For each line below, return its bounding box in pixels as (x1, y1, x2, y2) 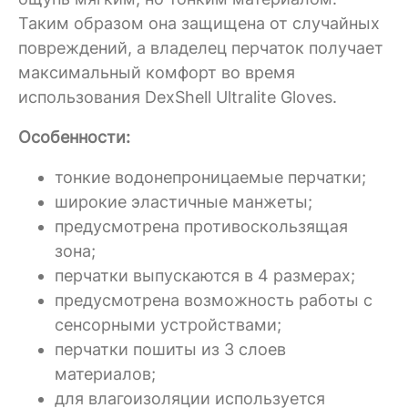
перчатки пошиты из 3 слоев (55, 340, 286, 360)
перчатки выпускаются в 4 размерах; (55, 266, 355, 286)
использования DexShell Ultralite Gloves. (18, 87, 337, 107)
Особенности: (18, 127, 130, 148)
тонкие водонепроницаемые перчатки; (55, 168, 366, 188)
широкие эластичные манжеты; (55, 192, 312, 212)
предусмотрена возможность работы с (55, 291, 372, 311)
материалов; (55, 364, 156, 384)
